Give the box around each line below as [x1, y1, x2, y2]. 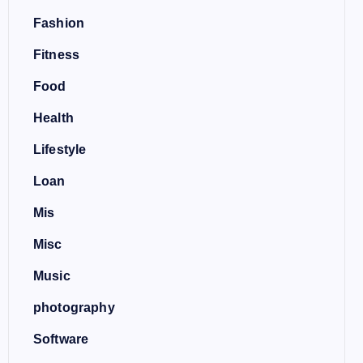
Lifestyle [33, 143, 87, 156]
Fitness [33, 48, 80, 62]
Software [33, 332, 89, 346]
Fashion [33, 16, 85, 30]
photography [33, 301, 115, 314]
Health [33, 111, 74, 125]
